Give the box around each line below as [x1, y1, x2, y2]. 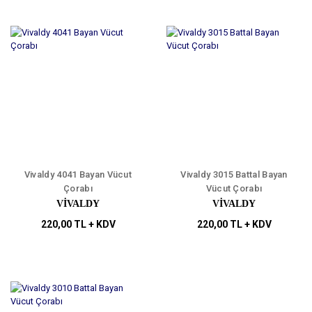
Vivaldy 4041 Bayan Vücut [24, 169, 132, 180]
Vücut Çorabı [205, 183, 263, 194]
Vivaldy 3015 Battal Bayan [180, 169, 288, 180]
